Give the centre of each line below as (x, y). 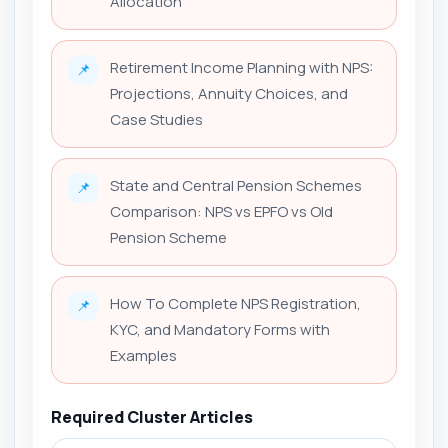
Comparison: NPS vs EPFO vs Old (221, 211)
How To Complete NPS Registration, (235, 303)
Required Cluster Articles (152, 416)
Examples (143, 355)
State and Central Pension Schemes (236, 185)
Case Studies (156, 119)
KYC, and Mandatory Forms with (220, 329)
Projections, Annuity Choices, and (229, 93)
